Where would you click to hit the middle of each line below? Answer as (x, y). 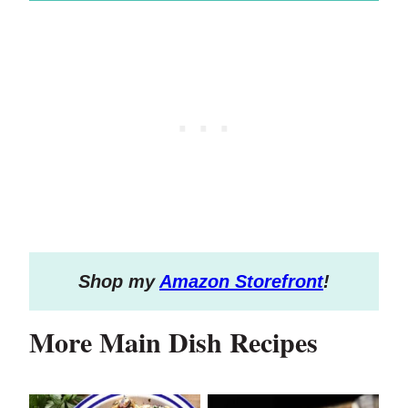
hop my (125, 282)
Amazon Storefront (241, 282)
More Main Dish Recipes (173, 342)
